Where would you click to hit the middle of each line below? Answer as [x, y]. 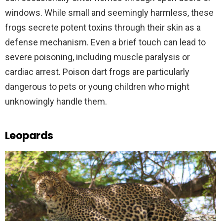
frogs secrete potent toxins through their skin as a [103, 27]
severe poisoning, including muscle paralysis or [97, 57]
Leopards [29, 135]
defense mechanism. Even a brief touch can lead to [105, 42]
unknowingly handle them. [57, 101]
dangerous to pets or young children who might [97, 86]
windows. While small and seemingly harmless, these [109, 12]
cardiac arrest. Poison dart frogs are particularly [97, 72]
